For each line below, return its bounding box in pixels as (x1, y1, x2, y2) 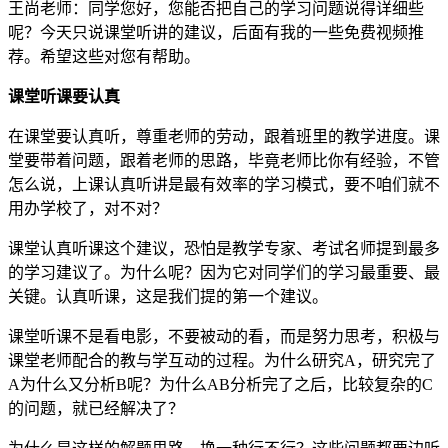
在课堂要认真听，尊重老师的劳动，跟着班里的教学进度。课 (8, 128, 440, 146)
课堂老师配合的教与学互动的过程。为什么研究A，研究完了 (8, 352, 436, 370)
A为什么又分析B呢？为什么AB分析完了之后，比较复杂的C (8, 376, 433, 394)
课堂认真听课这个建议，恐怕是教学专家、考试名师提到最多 (8, 240, 440, 258)
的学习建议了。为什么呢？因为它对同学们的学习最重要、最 (8, 264, 440, 282)
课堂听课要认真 (8, 88, 120, 106)
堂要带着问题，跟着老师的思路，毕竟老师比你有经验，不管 (8, 152, 440, 170)
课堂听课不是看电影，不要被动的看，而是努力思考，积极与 (8, 328, 440, 346)
